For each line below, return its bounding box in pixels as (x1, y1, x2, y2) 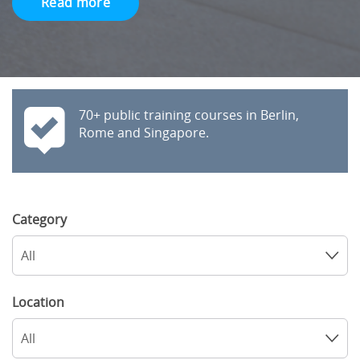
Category (12, 212, 67, 227)
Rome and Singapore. (79, 125, 209, 141)
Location (12, 295, 64, 310)
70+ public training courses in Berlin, (79, 108, 299, 123)
